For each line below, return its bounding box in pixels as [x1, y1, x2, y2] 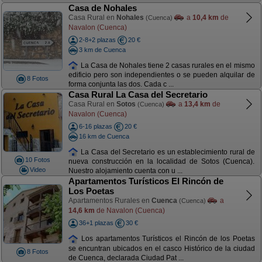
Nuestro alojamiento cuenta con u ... [68, 167, 182, 175]
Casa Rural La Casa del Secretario [68, 89, 208, 99]
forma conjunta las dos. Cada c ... [68, 80, 174, 89]
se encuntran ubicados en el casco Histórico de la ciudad [68, 244, 255, 253]
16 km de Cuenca [78, 132, 129, 140]
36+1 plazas [78, 219, 113, 226]
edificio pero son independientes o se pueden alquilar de [68, 71, 255, 80]
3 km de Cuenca [78, 46, 126, 53]
